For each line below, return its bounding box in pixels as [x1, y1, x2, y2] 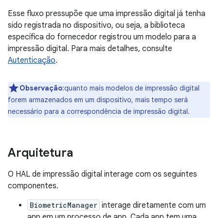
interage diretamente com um [100, 200, 206, 210]
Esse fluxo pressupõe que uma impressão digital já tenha [8, 9, 205, 18]
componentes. [8, 181, 58, 191]
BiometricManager [30, 200, 97, 210]
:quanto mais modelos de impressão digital [62, 84, 200, 92]
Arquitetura [8, 145, 73, 160]
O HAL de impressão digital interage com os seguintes [8, 169, 197, 179]
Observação [19, 84, 62, 92]
